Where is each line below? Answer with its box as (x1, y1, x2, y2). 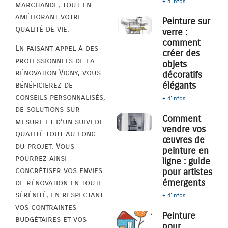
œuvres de (162, 134, 205, 146)
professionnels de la (15, 55, 95, 66)
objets (162, 59, 187, 70)
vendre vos (162, 124, 206, 135)
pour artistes (162, 166, 213, 178)
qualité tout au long (15, 129, 96, 139)
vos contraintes (15, 202, 76, 212)
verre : (162, 26, 188, 38)
